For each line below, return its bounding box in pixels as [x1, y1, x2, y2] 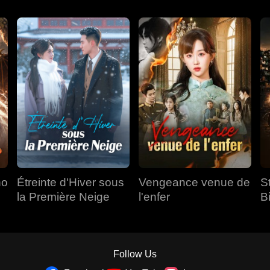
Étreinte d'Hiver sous [17, 176, 124, 189]
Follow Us [113, 248, 157, 259]
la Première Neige [17, 190, 110, 203]
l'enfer [139, 190, 170, 203]
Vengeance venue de [139, 176, 250, 189]
